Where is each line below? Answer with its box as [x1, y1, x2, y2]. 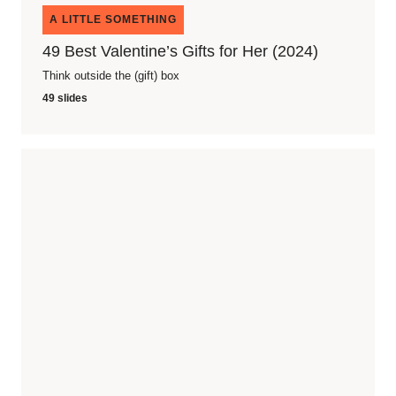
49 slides [42, 92, 88, 104]
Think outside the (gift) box [42, 69, 179, 82]
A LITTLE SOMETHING [49, 13, 177, 26]
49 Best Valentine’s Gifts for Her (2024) [42, 42, 318, 60]
